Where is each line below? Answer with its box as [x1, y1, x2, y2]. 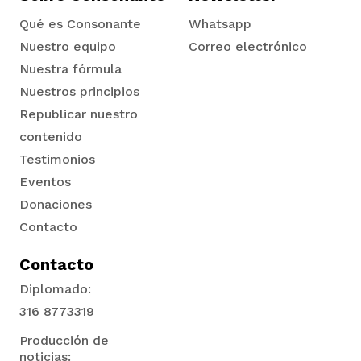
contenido [19, 128, 82, 144]
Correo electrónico [189, 38, 307, 54]
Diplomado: [19, 280, 91, 297]
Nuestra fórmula [19, 60, 122, 77]
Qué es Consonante [19, 15, 141, 31]
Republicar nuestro [19, 106, 138, 122]
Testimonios [19, 151, 95, 167]
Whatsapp [189, 15, 251, 31]
